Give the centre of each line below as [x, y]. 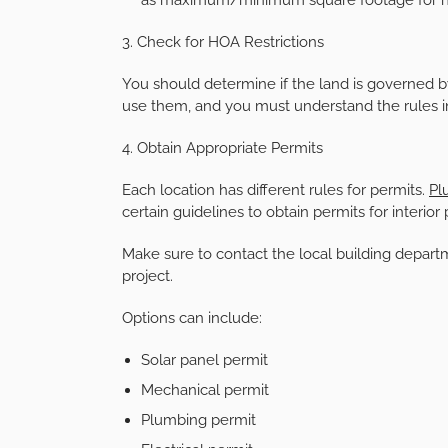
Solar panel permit [204, 359]
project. [147, 275]
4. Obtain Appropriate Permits [222, 147]
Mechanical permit [204, 389]
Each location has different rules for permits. [275, 189]
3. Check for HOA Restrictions [223, 41]
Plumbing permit [198, 419]
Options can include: [192, 317]
